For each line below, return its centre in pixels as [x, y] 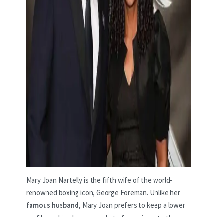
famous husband [53, 205]
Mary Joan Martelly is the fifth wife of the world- [99, 180]
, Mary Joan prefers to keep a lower [132, 205]
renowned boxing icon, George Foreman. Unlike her [103, 193]
